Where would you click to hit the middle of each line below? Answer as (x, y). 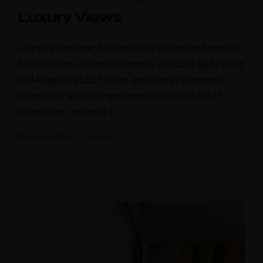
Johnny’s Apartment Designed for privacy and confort (128, 48)
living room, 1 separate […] (70, 111)
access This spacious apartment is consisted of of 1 (122, 95)
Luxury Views (70, 17)
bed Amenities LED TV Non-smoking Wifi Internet (120, 80)
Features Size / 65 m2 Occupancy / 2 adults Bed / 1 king (131, 64)
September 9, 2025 (66, 136)
